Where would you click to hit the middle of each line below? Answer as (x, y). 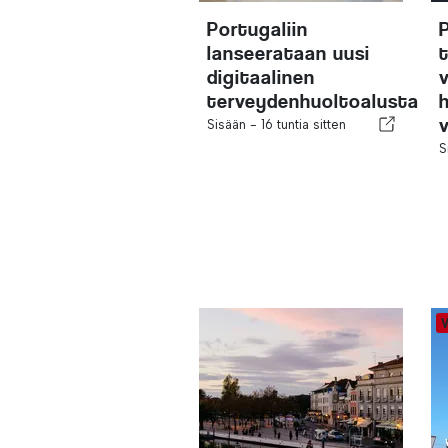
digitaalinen (261, 77)
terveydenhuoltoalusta (313, 101)
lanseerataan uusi (289, 53)
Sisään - (234, 124)
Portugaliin (258, 29)
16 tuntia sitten (304, 124)
